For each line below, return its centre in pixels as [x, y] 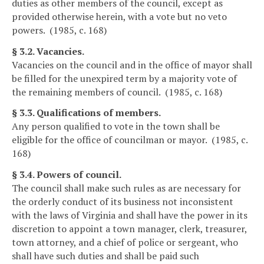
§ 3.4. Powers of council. [67, 175]
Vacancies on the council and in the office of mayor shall [132, 65]
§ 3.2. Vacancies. [48, 51]
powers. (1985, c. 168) [59, 30]
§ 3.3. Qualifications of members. [86, 113]
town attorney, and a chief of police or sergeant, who [125, 242]
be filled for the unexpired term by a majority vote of [124, 78]
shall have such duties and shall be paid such [105, 256]
